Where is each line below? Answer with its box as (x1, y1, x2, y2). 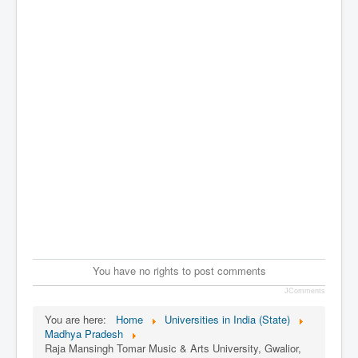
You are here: (45, 311, 113, 327)
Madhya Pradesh (45, 325, 123, 341)
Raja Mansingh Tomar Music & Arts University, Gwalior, (45, 340, 301, 356)
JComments (284, 286, 325, 295)
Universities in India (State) (165, 311, 290, 327)
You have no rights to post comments (92, 262, 266, 278)
